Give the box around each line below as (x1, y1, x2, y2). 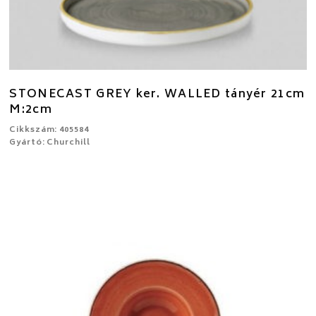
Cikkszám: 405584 (9, 123, 89, 137)
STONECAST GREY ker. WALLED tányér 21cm (9, 84, 305, 104)
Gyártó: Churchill (9, 135, 90, 150)
